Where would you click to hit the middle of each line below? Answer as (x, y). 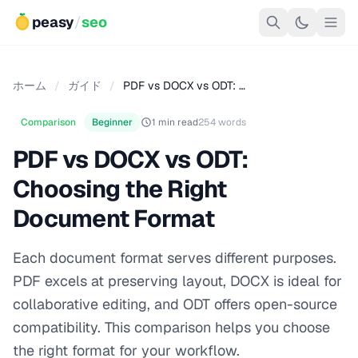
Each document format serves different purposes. (175, 258)
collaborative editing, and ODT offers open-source (175, 304)
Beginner (112, 122)
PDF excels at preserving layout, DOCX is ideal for (177, 281)
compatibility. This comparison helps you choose (171, 327)
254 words (222, 122)
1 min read (175, 122)
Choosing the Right (120, 189)
